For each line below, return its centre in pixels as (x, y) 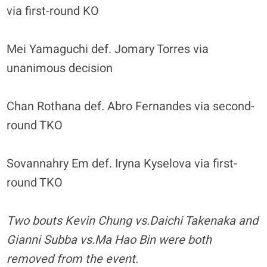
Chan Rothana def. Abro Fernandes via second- (131, 106)
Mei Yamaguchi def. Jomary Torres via (108, 49)
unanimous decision (60, 68)
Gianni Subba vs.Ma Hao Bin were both (109, 240)
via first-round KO (53, 11)
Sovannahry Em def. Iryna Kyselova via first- (122, 163)
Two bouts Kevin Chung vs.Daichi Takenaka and (133, 221)
